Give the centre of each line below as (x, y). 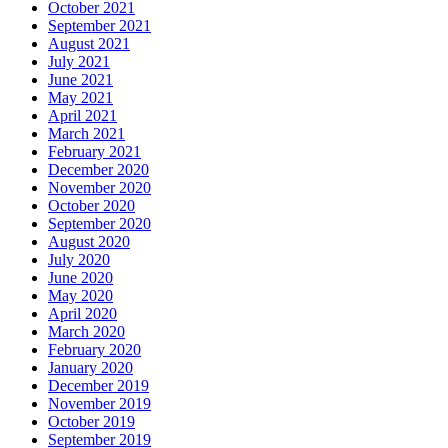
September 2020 (99, 224)
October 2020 (91, 206)
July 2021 (79, 62)
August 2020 (89, 242)
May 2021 (80, 98)
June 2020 (80, 278)
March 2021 (86, 134)
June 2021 (80, 80)
